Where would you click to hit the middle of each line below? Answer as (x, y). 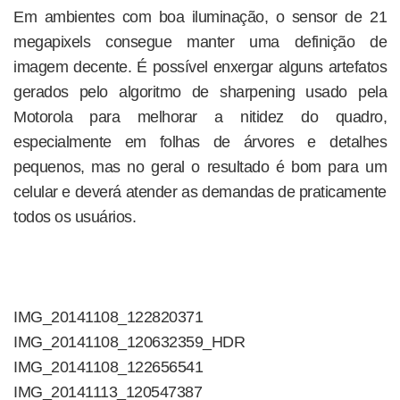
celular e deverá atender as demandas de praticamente (200, 192)
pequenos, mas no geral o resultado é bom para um (200, 167)
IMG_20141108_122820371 (108, 317)
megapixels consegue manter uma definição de (200, 42)
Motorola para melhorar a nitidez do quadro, (200, 117)
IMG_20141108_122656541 (108, 367)
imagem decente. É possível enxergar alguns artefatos (200, 67)
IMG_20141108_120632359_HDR (129, 342)
